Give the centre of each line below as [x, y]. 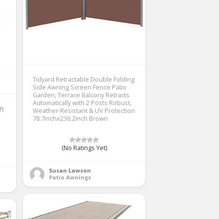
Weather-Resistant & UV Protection [84, 110]
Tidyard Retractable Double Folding [84, 79]
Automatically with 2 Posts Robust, [82, 103]
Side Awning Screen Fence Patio [80, 87]
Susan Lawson [70, 170]
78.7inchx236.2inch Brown [70, 118]
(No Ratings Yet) [84, 148]
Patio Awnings [70, 177]
